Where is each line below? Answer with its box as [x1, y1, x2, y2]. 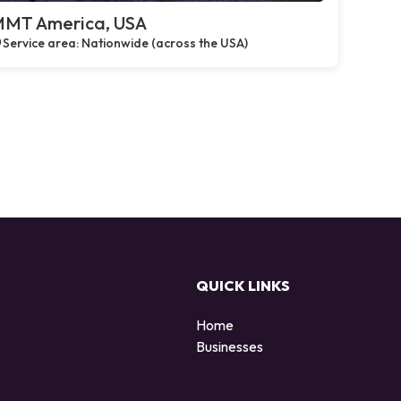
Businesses [196, 337, 263, 355]
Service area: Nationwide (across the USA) [3, 35, 248, 51]
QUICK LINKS [196, 276, 290, 294]
